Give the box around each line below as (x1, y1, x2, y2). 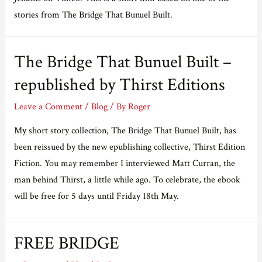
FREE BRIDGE (13, 232, 119, 255)
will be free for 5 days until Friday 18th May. (13, 189, 179, 202)
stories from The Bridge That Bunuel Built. (13, 8, 173, 20)
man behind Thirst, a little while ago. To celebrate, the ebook (13, 173, 240, 185)
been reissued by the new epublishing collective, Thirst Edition (13, 140, 245, 153)
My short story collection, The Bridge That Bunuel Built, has (13, 124, 236, 136)
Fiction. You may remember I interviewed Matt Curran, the (13, 157, 235, 169)
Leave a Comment (13, 101, 82, 112)
